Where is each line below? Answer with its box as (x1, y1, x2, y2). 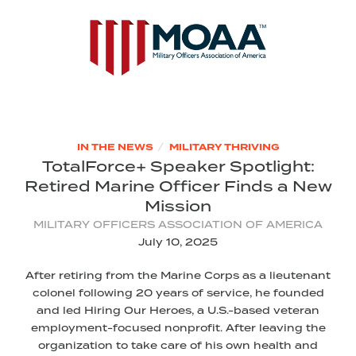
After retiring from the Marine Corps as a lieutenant (25, 269, 331, 283)
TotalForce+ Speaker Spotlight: (41, 156, 315, 177)
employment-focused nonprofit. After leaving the (30, 321, 326, 335)
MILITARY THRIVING (168, 141, 280, 155)
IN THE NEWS (76, 141, 153, 155)
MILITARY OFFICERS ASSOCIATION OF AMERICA (33, 218, 323, 232)
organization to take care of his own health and (38, 339, 318, 353)
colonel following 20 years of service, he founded (32, 286, 324, 300)
